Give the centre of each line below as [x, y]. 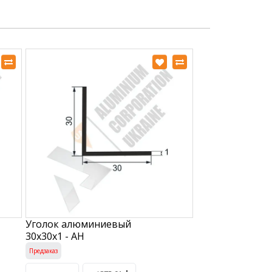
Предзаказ [43, 250]
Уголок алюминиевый [78, 224]
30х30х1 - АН [55, 236]
